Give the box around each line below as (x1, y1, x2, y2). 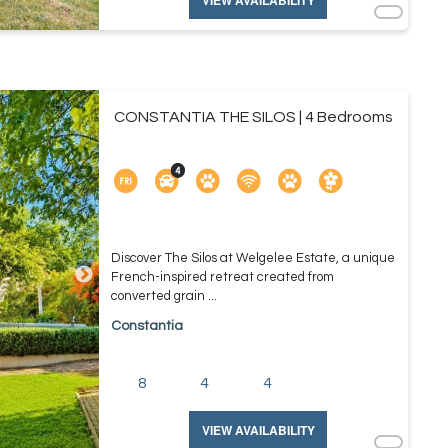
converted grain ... (110, 289, 217, 303)
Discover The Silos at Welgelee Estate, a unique (110, 251, 395, 265)
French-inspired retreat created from (110, 270, 334, 284)
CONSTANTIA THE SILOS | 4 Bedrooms (113, 109, 393, 125)
